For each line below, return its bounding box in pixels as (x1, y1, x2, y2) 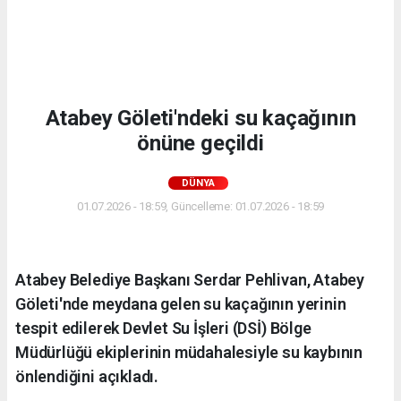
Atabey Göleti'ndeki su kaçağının (45, 105, 356, 131)
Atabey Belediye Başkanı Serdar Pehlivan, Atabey (15, 269, 364, 289)
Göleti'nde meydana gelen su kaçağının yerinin (15, 294, 346, 313)
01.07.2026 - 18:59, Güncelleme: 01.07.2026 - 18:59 (76, 199, 325, 213)
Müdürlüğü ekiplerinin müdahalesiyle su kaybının (15, 342, 363, 362)
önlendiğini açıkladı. (15, 366, 158, 386)
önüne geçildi (137, 130, 264, 156)
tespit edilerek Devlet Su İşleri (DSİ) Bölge (15, 318, 311, 337)
